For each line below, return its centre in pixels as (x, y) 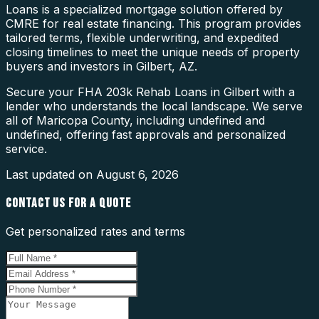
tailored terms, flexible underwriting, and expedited (142, 37)
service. (26, 148)
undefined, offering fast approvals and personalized (146, 134)
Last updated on (51, 174)
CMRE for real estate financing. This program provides (153, 23)
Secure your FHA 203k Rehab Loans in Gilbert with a (150, 91)
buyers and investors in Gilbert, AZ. (101, 66)
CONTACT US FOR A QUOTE (68, 203)
